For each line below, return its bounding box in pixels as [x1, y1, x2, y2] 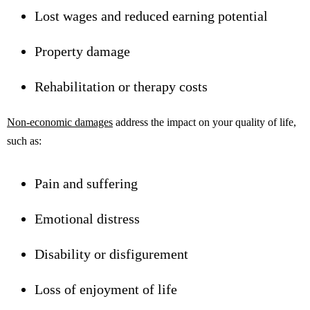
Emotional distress [35, 210, 140, 226]
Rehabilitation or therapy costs [35, 78, 208, 94]
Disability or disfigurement [35, 246, 188, 262]
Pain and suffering [35, 175, 138, 191]
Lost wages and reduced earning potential [35, 8, 268, 24]
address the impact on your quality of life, [113, 116, 296, 128]
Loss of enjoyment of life [35, 281, 177, 297]
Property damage [35, 43, 130, 59]
